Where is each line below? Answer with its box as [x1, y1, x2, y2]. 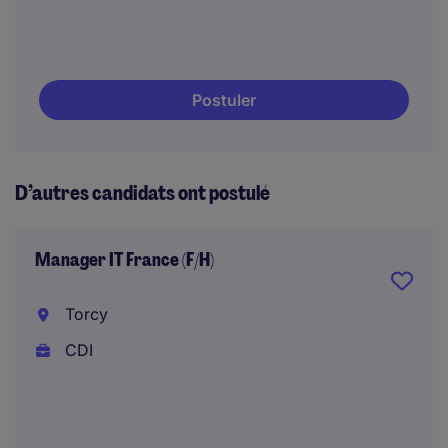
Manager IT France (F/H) [35, 248, 214, 272]
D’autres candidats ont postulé [15, 180, 270, 206]
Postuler [192, 90, 256, 110]
